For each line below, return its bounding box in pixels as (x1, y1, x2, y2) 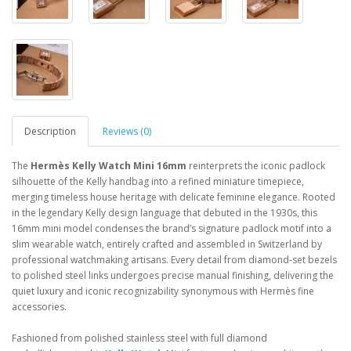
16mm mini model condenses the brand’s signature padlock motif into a (12, 222, 331, 235)
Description (24, 125, 76, 138)
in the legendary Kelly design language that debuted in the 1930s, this (12, 206, 317, 219)
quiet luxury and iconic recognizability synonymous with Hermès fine (12, 284, 314, 298)
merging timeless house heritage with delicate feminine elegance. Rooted (12, 190, 335, 204)
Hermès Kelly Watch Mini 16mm (31, 159, 186, 172)
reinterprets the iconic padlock (186, 159, 325, 172)
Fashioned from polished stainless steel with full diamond (12, 331, 267, 345)
